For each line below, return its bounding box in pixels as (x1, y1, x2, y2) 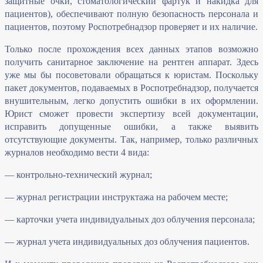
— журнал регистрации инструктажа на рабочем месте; (5, 192, 228, 203)
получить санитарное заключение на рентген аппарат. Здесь (5, 57, 258, 68)
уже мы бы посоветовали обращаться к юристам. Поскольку (5, 70, 258, 80)
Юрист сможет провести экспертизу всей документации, (5, 109, 258, 119)
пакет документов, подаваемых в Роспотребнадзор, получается (5, 83, 258, 93)
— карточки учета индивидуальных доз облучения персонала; (5, 214, 255, 225)
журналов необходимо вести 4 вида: (5, 147, 149, 158)
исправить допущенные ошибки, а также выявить (5, 122, 258, 132)
